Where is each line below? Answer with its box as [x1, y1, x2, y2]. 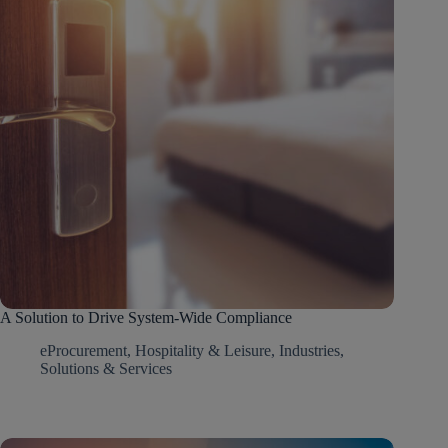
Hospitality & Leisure [135, 342, 271, 360]
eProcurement [40, 342, 127, 360]
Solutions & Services [40, 360, 172, 378]
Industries [279, 342, 340, 360]
